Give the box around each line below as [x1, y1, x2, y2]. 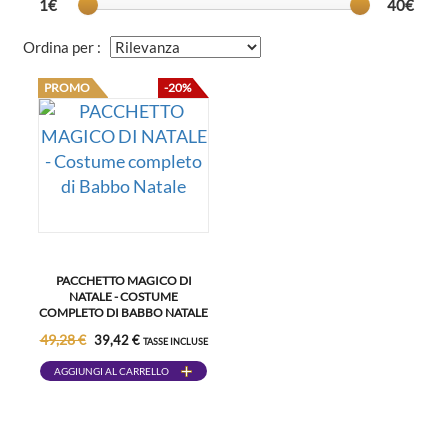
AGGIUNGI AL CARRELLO [54, 365, 169, 377]
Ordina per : [23, 38, 110, 56]
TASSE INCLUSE [142, 336, 208, 347]
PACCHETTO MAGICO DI [55, 273, 192, 288]
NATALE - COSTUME [69, 289, 178, 304]
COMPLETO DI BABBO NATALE [39, 305, 208, 320]
